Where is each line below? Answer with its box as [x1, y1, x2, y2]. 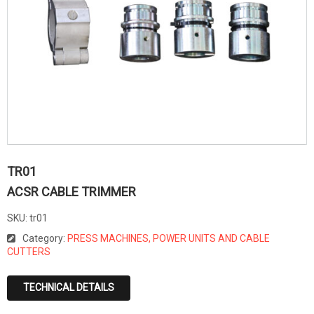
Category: [22, 233, 67, 244]
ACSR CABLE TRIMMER [7, 184, 136, 199]
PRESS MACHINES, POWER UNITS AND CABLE [67, 233, 270, 244]
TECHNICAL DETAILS [23, 282, 114, 293]
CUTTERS [7, 246, 50, 257]
